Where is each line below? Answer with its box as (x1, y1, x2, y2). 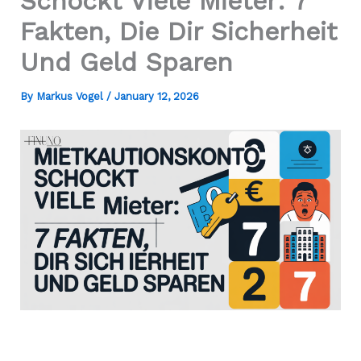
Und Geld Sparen (19, 47, 233, 78)
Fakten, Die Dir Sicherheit (19, 16, 337, 48)
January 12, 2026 (114, 90, 199, 103)
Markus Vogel (35, 90, 106, 103)
